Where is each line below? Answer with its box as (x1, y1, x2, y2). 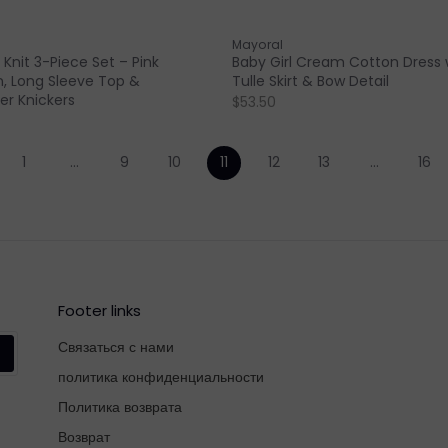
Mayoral (231, 36, 283, 54)
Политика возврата (58, 396, 183, 417)
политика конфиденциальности (58, 366, 265, 387)
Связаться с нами (58, 336, 175, 357)
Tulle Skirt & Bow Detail (231, 71, 389, 92)
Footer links (58, 299, 142, 321)
